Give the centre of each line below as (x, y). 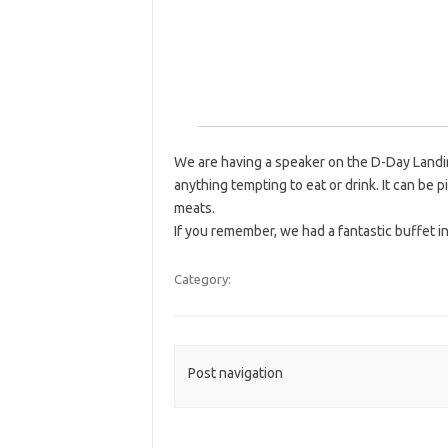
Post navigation (235, 373)
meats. (194, 208)
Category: (202, 279)
